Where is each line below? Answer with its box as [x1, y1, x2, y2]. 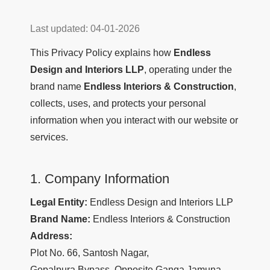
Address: [30, 231, 72, 242]
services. [30, 132, 68, 143]
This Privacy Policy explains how [30, 48, 174, 58]
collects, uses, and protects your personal [30, 98, 206, 109]
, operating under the [144, 64, 232, 75]
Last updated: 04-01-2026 [30, 24, 140, 34]
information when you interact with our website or [30, 115, 238, 126]
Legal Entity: [30, 197, 87, 208]
